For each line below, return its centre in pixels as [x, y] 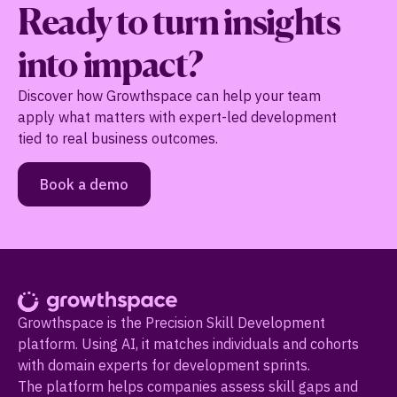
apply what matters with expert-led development [177, 117]
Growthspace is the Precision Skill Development [171, 323]
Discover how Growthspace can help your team [169, 96]
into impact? [110, 64]
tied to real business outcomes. [118, 138]
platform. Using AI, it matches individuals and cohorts [188, 344]
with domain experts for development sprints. [164, 366]
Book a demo [84, 184]
